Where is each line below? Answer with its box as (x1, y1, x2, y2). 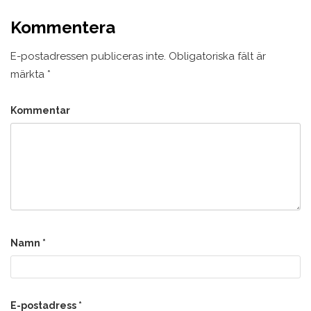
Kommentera (10, 17, 115, 37)
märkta (10, 67, 47, 81)
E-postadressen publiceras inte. (10, 49, 166, 62)
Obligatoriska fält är (166, 49, 266, 62)
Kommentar (10, 104, 70, 116)
